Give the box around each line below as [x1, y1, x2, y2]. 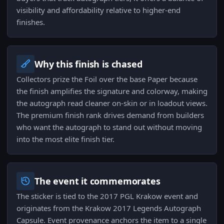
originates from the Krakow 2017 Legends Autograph [16, 203, 201, 213]
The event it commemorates [34, 175, 160, 187]
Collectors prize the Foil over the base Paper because [16, 74, 197, 84]
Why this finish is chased [34, 58, 142, 70]
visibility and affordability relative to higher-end [16, 5, 180, 15]
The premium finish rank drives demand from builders [16, 110, 204, 120]
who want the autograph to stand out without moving [16, 122, 202, 132]
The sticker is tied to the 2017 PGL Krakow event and [16, 191, 198, 201]
